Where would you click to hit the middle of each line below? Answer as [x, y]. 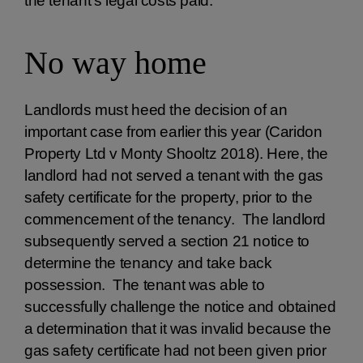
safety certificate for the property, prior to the [169, 197]
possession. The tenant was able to [145, 285]
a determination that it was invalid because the [178, 329]
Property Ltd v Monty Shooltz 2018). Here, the [176, 154]
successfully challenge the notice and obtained [180, 307]
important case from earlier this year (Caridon [173, 132]
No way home [115, 63]
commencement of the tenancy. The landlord [175, 219]
